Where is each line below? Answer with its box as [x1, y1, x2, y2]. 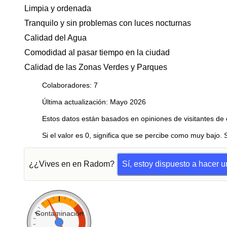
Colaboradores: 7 [42, 81, 98, 89]
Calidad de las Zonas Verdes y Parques [24, 63, 167, 71]
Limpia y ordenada [24, 4, 91, 13]
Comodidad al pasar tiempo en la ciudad [24, 48, 170, 57]
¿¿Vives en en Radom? [29, 160, 117, 168]
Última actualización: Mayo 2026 [42, 98, 146, 106]
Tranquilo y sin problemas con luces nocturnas [24, 19, 191, 27]
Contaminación [35, 209, 84, 217]
